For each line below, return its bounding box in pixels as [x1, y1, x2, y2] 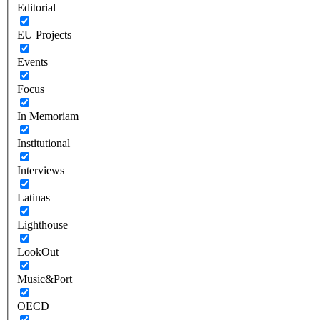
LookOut [17, 245, 59, 258]
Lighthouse [17, 218, 68, 231]
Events [17, 55, 48, 68]
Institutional [17, 136, 70, 149]
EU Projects [17, 28, 71, 41]
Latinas [17, 191, 50, 204]
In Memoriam [17, 109, 79, 122]
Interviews [17, 164, 64, 176]
